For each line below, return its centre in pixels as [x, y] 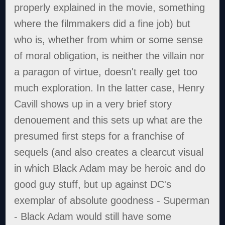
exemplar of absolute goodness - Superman [112, 201]
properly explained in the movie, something [110, 8]
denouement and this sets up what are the [108, 120]
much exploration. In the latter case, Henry [109, 88]
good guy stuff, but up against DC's [93, 185]
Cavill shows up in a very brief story [93, 104]
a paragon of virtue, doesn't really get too [106, 72]
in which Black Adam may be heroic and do [110, 168]
